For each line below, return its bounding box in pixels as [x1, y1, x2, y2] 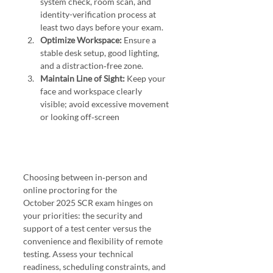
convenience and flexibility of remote [23, 236, 165, 247]
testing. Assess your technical [23, 249, 135, 260]
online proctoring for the [23, 185, 119, 196]
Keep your [125, 73, 168, 84]
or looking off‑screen [40, 112, 121, 122]
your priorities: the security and [23, 210, 144, 221]
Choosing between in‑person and [23, 172, 149, 183]
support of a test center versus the [23, 223, 153, 234]
